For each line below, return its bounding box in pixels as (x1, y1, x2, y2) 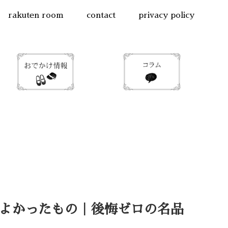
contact (86, 11, 116, 19)
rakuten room (8, 11, 64, 19)
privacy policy (138, 11, 194, 19)
